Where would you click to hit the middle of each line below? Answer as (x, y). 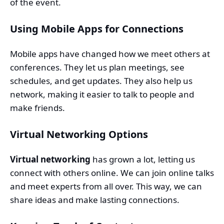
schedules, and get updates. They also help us (101, 80)
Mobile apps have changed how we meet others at (110, 53)
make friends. (37, 107)
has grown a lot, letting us (143, 159)
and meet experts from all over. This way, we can (106, 186)
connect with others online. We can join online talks (112, 172)
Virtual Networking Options (79, 134)
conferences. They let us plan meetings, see (97, 67)
